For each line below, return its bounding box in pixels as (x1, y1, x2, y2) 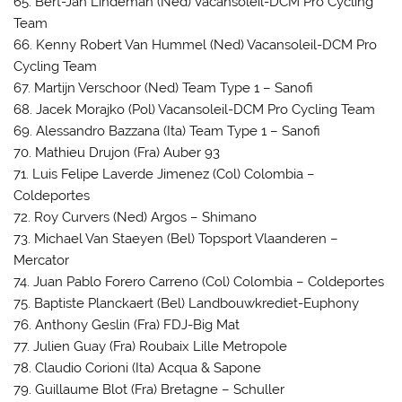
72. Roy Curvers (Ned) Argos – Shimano (13, 208, 258, 225)
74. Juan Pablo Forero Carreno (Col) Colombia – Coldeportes (13, 273, 385, 290)
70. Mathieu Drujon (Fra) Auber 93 (13, 144, 221, 161)
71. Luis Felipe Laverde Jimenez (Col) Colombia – (13, 165, 316, 182)
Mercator (13, 251, 70, 268)
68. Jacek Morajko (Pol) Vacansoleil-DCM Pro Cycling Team (13, 100, 376, 118)
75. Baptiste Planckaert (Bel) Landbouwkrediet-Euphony (13, 294, 360, 311)
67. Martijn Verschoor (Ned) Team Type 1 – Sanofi (13, 79, 314, 96)
